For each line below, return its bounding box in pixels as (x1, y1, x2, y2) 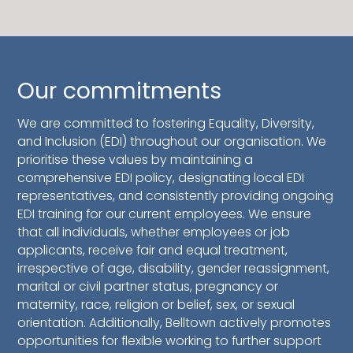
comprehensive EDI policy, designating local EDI (17, 169, 305, 188)
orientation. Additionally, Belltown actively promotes (17, 314, 332, 333)
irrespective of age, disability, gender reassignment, (17, 259, 330, 278)
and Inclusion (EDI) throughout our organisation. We (17, 132, 327, 151)
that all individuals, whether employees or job (17, 223, 291, 242)
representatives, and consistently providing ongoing (17, 187, 334, 206)
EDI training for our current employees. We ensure (17, 205, 312, 224)
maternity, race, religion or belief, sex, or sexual (17, 295, 295, 314)
